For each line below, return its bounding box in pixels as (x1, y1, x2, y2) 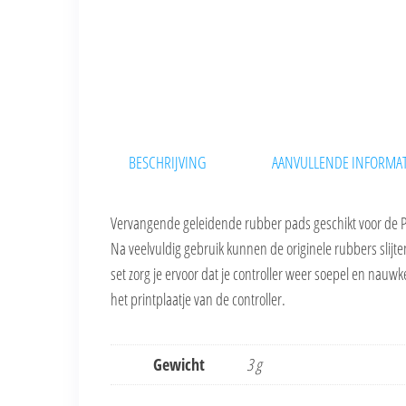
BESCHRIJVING (129, 151, 206, 173)
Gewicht (152, 353, 205, 376)
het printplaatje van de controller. (111, 288, 285, 311)
